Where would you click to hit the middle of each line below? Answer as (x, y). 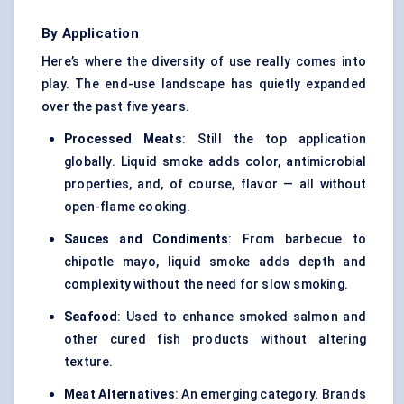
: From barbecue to (297, 239)
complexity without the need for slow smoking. (206, 285)
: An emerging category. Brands (270, 395)
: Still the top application (274, 139)
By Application (90, 34)
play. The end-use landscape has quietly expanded (204, 84)
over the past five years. (115, 107)
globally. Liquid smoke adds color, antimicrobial (215, 162)
